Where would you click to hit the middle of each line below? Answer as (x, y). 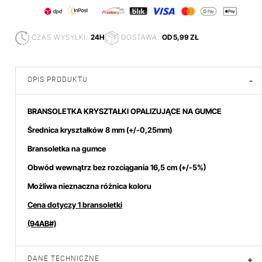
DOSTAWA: (140, 37)
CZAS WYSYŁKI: (60, 37)
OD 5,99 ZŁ (180, 37)
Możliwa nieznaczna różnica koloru (89, 186)
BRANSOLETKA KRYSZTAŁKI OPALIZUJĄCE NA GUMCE (125, 111)
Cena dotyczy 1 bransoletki (75, 205)
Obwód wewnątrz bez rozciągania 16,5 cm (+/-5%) (117, 167)
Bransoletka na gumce (67, 149)
